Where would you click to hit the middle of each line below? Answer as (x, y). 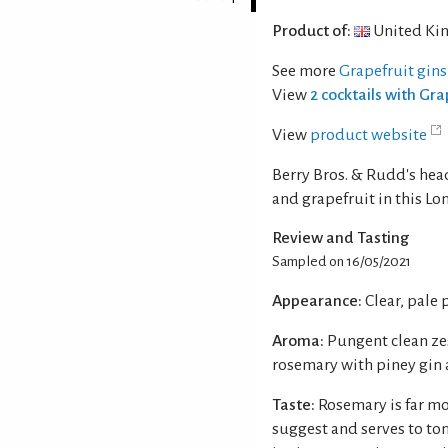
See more (305, 70)
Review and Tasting (340, 237)
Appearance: (317, 300)
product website (368, 134)
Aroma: (298, 340)
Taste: (293, 404)
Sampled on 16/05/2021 (341, 261)
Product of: (311, 30)
